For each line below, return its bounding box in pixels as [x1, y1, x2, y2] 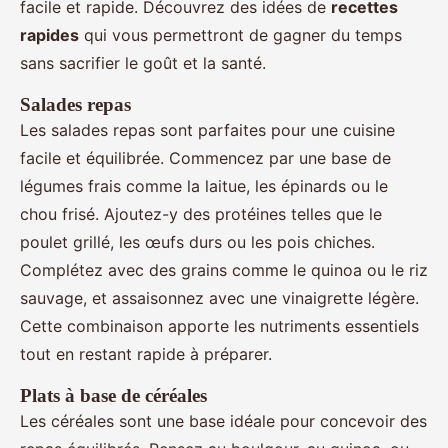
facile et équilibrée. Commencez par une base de [20, 148, 391, 169]
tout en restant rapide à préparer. [20, 344, 272, 365]
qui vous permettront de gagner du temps [79, 25, 402, 46]
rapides [20, 25, 79, 46]
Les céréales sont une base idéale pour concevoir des [20, 411, 427, 432]
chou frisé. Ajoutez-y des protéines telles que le [20, 204, 382, 225]
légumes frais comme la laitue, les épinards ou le [20, 176, 388, 197]
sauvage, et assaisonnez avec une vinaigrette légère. [20, 288, 419, 309]
